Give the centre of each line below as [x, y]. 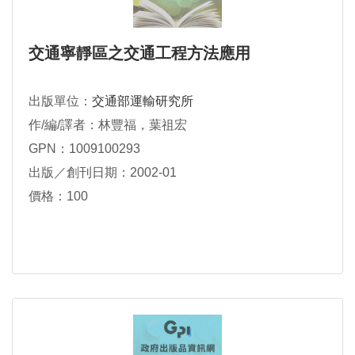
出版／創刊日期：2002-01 [103, 172]
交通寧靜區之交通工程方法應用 [139, 53]
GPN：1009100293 [84, 149]
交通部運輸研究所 [143, 101]
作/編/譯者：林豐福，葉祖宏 [108, 125]
